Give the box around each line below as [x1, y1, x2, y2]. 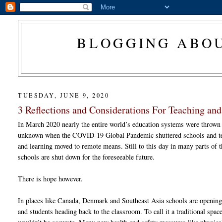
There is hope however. [18, 173, 83, 183]
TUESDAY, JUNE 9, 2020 [18, 91, 110, 99]
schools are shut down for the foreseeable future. [18, 152, 155, 162]
